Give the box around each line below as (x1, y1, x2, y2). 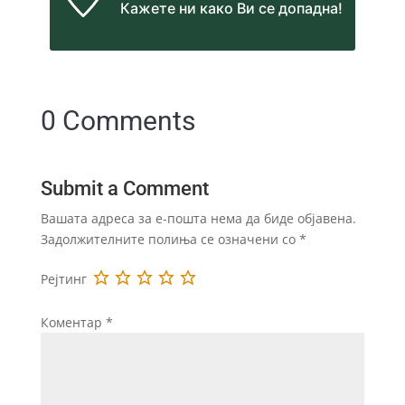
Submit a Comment (40, 177, 209, 201)
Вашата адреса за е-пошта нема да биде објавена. (40, 210, 356, 228)
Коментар (40, 314, 106, 332)
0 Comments (40, 105, 195, 137)
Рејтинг (40, 269, 87, 287)
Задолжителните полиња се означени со (40, 231, 299, 249)
